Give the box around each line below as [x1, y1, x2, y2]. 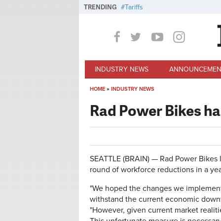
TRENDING [84, 2, 117, 11]
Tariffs [125, 3, 143, 11]
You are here [90, 92, 151, 108]
